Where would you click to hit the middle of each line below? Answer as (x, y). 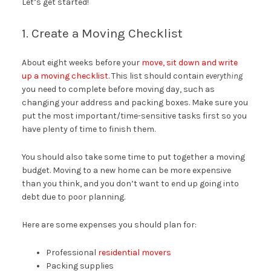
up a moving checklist (65, 76)
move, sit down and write (189, 63)
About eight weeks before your (81, 63)
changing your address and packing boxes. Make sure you (135, 103)
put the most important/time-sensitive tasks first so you (134, 116)
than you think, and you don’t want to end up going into (130, 184)
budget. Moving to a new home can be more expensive (126, 171)
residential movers (134, 253)
